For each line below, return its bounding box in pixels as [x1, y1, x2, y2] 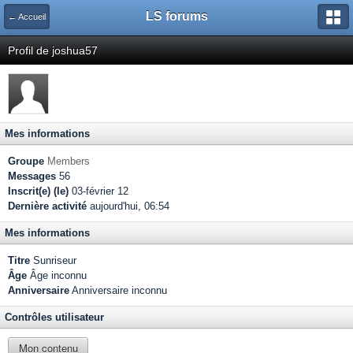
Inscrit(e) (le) [8, 185, 69, 197]
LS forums [145, 9, 208, 23]
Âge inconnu [27, 269, 87, 281]
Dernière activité [8, 200, 87, 212]
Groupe [8, 155, 44, 167]
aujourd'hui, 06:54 [87, 200, 169, 212]
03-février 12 [69, 185, 128, 197]
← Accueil [8, 12, 46, 21]
